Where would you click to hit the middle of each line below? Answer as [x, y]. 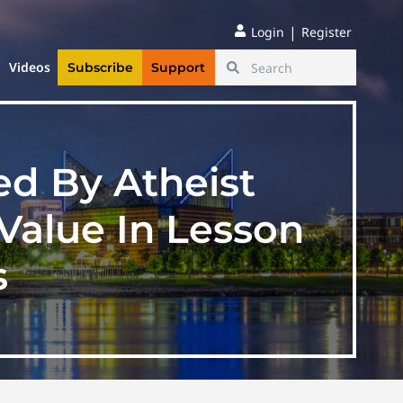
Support [179, 68]
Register [327, 32]
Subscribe [100, 68]
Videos [30, 67]
